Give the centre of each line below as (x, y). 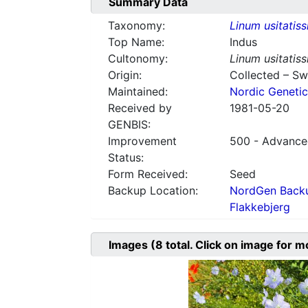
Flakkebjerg (260, 207)
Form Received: (148, 174)
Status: (126, 158)
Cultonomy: (138, 59)
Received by (140, 108)
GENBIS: (129, 125)
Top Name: (136, 42)
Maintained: (138, 92)
